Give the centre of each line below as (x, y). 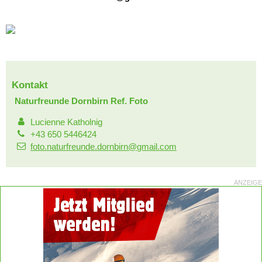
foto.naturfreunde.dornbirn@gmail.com (104, 146)
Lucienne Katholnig (67, 122)
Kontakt (30, 85)
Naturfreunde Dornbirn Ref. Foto (81, 101)
